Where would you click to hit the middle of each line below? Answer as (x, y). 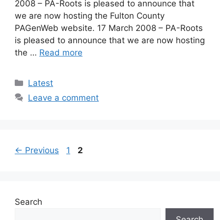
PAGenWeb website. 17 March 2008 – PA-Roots (109, 28)
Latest (41, 83)
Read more (61, 52)
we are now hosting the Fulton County (90, 15)
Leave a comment (64, 97)
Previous (41, 150)
